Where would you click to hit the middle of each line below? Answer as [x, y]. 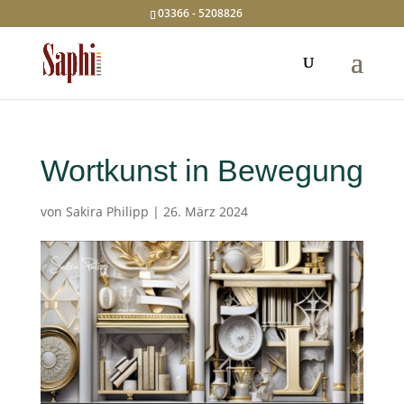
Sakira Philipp [107, 211]
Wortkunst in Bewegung [202, 170]
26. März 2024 [205, 211]
